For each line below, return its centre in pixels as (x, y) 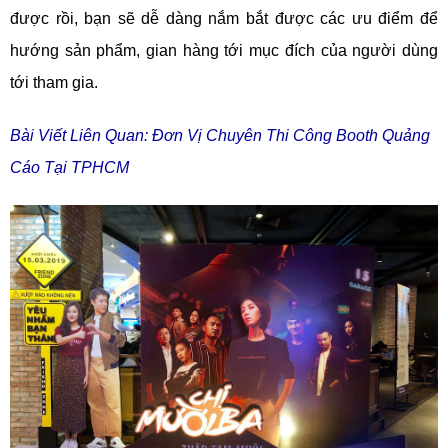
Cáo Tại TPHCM (69, 167)
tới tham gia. (54, 82)
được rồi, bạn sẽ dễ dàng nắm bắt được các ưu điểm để (224, 18)
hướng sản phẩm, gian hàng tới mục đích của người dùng (224, 50)
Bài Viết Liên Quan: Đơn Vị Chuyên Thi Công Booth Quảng (220, 135)
